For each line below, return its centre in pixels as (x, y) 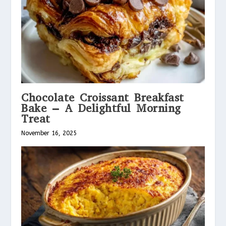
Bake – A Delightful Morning (101, 108)
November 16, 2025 (49, 133)
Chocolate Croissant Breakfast (103, 98)
